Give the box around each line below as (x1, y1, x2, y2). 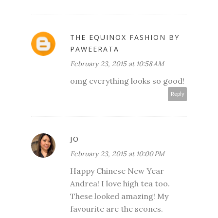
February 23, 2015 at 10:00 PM (70, 149, 164, 158)
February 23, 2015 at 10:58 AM (70, 59, 164, 68)
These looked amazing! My (70, 191, 168, 201)
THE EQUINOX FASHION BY (70, 32, 180, 42)
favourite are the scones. (70, 203, 163, 214)
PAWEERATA (70, 44, 119, 54)
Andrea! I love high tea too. (70, 178, 170, 188)
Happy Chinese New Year (70, 165, 164, 176)
